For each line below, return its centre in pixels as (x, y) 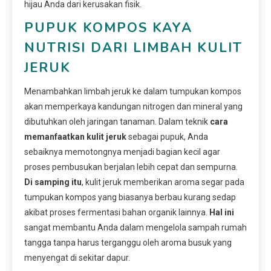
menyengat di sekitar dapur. (77, 258)
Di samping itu (53, 182)
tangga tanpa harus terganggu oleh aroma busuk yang (128, 243)
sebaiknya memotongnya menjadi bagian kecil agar (122, 152)
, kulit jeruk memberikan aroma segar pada (163, 182)
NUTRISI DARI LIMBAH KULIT (133, 48)
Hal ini (222, 213)
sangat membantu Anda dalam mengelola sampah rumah (135, 228)
